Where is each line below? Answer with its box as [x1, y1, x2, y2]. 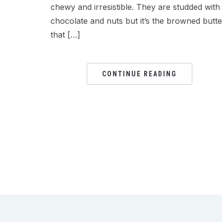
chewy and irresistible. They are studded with [51, 2, 220, 12]
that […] [51, 30, 80, 40]
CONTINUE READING [102, 70, 177, 78]
